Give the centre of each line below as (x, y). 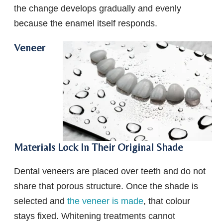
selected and (41, 201)
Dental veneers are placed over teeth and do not (110, 171)
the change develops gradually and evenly (98, 9)
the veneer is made (105, 201)
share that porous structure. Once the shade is (106, 186)
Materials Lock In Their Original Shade (99, 147)
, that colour (167, 201)
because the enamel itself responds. (86, 24)
